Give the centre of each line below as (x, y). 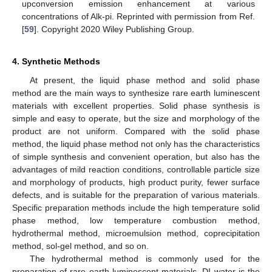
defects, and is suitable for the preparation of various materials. (136, 195)
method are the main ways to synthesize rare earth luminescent (136, 93)
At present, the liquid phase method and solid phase (144, 80)
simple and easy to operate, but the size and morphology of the (136, 119)
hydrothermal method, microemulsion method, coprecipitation (136, 233)
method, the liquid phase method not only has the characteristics (136, 144)
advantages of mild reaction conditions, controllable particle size (136, 170)
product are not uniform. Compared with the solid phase (136, 131)
